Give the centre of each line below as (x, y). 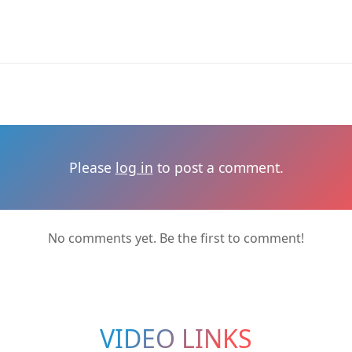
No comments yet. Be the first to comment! (176, 238)
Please (92, 167)
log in (134, 167)
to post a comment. (218, 167)
